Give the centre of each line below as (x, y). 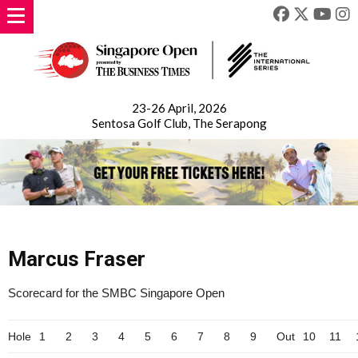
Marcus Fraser (77, 259)
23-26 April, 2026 (179, 108)
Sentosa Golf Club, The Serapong (179, 123)
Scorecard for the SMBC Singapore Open (116, 293)
